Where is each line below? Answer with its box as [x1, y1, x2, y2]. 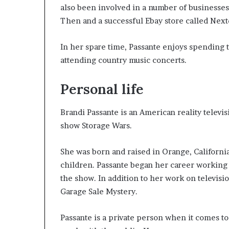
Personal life [60, 80, 144, 98]
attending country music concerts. [60, 55, 187, 65]
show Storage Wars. [60, 120, 132, 130]
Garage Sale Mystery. [60, 186, 138, 196]
